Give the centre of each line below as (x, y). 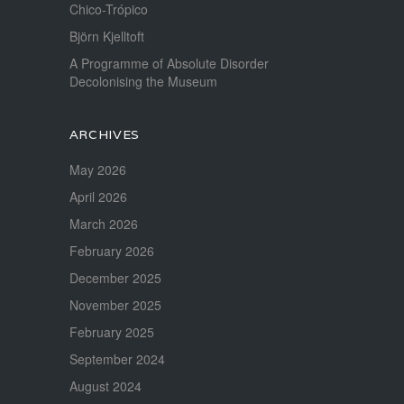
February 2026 (111, 251)
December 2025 (115, 278)
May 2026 (97, 170)
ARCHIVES (105, 135)
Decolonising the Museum (143, 82)
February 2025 (111, 332)
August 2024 (105, 386)
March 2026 (103, 224)
